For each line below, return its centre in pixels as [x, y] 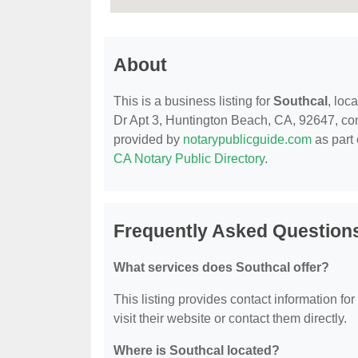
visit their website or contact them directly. [230, 319]
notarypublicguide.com [247, 140]
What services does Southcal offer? [221, 268]
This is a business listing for [193, 101]
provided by [148, 140]
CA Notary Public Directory [189, 159]
